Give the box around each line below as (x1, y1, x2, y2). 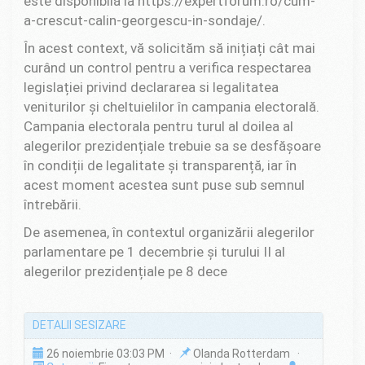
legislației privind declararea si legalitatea (24, 78, 279, 95)
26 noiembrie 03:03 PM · (43, 346, 179, 360)
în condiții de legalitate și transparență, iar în (24, 156, 297, 174)
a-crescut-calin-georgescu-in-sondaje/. (24, 11, 266, 29)
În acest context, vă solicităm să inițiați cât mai (24, 39, 315, 56)
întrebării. (24, 196, 81, 213)
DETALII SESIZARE (32, 319, 126, 332)
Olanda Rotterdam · (190, 346, 305, 360)
